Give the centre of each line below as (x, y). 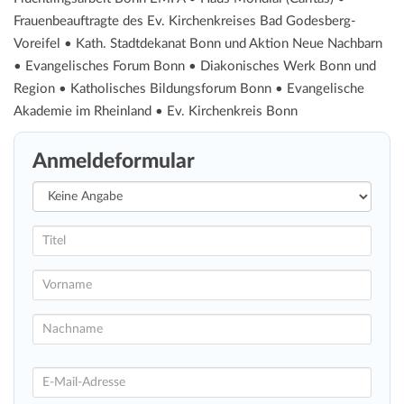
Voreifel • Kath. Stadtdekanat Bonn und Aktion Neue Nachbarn (198, 44)
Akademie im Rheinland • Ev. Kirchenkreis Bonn (156, 112)
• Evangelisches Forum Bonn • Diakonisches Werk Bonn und (195, 67)
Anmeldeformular (114, 162)
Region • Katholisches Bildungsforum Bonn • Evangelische (189, 89)
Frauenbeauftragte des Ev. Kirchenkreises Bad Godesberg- (185, 22)
